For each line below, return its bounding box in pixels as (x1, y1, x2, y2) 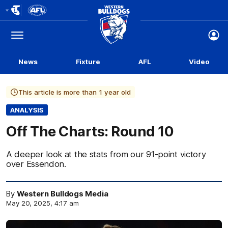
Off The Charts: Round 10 (6, 123, 174, 140)
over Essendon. (6, 159, 66, 169)
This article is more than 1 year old (18, 88, 131, 96)
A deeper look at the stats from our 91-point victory (6, 149, 206, 159)
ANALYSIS (10, 106, 44, 114)
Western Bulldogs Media (16, 189, 108, 198)
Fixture (75, 58, 100, 66)
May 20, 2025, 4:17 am (6, 199, 79, 207)
